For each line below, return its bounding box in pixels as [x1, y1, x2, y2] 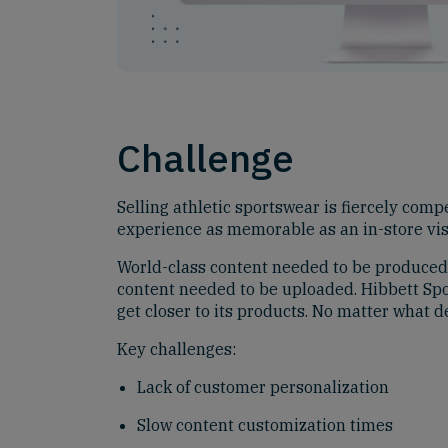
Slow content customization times [137, 415, 393, 436]
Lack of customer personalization [137, 377, 389, 398]
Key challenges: [117, 339, 236, 360]
